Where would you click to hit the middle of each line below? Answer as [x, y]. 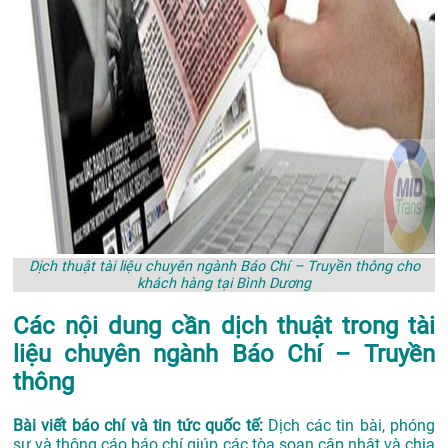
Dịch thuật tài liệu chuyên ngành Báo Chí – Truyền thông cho [224, 267]
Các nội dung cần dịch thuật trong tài [224, 326]
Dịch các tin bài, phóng [352, 425]
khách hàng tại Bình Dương [224, 284]
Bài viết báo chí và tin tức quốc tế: [141, 425]
